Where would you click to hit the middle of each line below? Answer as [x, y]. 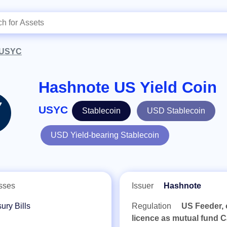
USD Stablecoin [176, 111]
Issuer [144, 186]
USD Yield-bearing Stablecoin [105, 135]
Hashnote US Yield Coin [128, 87]
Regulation [153, 206]
